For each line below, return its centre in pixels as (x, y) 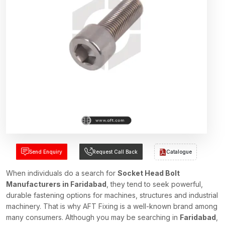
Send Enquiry (45, 152)
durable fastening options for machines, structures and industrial (112, 195)
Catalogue (179, 152)
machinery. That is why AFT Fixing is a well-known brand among (112, 206)
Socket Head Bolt (149, 173)
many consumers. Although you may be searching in (93, 217)
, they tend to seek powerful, (155, 184)
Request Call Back (115, 152)
